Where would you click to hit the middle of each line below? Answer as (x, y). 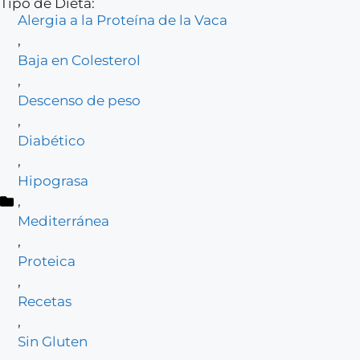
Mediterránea (63, 221)
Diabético (51, 140)
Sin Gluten (53, 341)
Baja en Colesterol (79, 60)
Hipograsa (53, 180)
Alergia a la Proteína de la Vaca (123, 20)
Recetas (45, 301)
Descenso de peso (79, 100)
